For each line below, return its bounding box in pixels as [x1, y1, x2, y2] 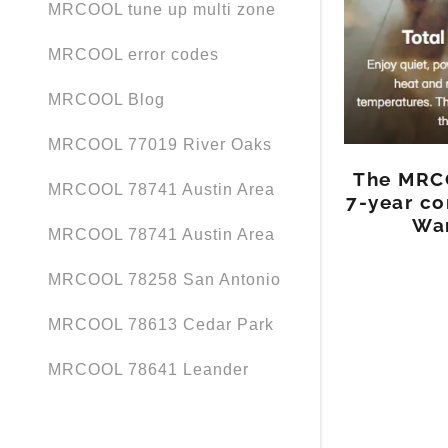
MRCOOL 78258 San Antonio [48, 271, 281, 289]
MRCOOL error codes [48, 46, 219, 64]
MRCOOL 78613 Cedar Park [48, 316, 274, 334]
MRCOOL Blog [48, 91, 165, 109]
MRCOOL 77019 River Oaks [48, 136, 272, 154]
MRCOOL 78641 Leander [48, 361, 249, 379]
